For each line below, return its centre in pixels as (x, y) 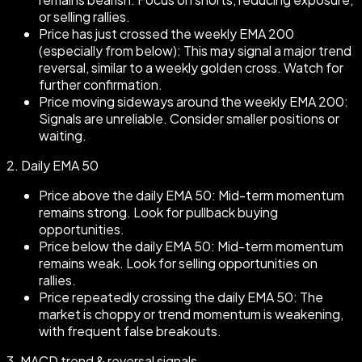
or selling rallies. (84, 17)
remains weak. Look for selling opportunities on (178, 263)
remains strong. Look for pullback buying (158, 213)
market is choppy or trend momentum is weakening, (191, 314)
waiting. (63, 136)
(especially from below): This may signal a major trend (195, 51)
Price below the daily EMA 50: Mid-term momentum (191, 246)
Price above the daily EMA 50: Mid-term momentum (192, 196)
